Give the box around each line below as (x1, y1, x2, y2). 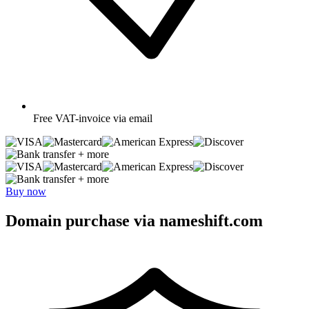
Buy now (6, 185, 46, 197)
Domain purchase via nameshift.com (6, 211, 263, 230)
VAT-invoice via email (55, 112, 152, 124)
